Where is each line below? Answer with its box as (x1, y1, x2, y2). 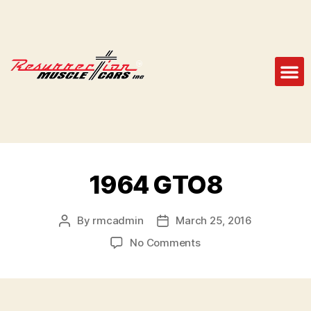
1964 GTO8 (88, 169, 223, 200)
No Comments (130, 235, 201, 249)
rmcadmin (92, 213, 144, 227)
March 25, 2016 (176, 213, 252, 227)
